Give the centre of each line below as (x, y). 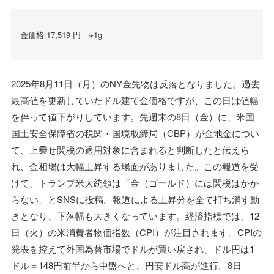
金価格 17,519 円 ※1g (61, 34)
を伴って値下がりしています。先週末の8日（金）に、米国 (133, 116)
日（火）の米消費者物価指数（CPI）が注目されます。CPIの (136, 232)
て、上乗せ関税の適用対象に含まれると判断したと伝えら (130, 149)
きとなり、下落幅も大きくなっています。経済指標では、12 (135, 215)
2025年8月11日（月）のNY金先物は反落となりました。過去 (135, 83)
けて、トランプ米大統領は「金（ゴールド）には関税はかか (135, 182)
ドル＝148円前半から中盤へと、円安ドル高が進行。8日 (126, 265)
